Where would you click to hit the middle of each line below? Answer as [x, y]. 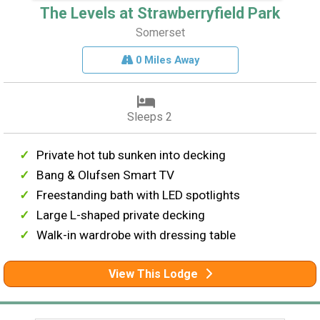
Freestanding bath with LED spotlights [139, 195]
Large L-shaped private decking [121, 215]
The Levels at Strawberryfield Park [160, 13]
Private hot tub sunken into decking [131, 155]
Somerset [160, 32]
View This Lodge [153, 274]
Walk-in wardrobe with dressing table [136, 235]
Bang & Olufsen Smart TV [106, 175]
